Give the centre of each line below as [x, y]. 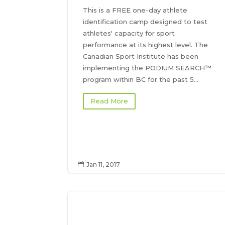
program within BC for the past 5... [141, 79]
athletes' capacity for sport [129, 33]
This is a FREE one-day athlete [135, 10]
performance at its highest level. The [146, 44]
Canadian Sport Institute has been [141, 56]
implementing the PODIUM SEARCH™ [147, 68]
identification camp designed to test [145, 21]
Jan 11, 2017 [103, 165]
